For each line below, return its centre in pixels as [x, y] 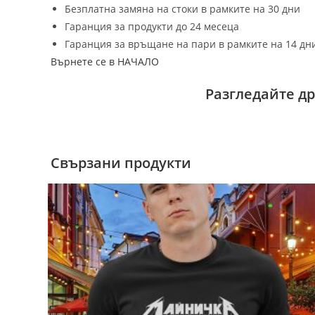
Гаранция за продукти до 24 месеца [152, 27]
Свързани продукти [121, 163]
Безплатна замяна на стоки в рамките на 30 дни [182, 9]
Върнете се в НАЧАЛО [105, 62]
